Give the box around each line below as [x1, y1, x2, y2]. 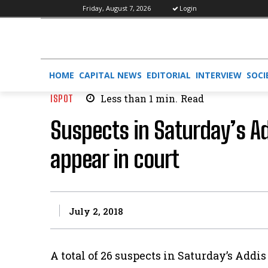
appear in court [50, 145, 179, 174]
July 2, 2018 [69, 205, 123, 217]
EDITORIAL [147, 69, 191, 81]
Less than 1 [100, 92, 153, 105]
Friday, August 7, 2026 [83, 4, 151, 13]
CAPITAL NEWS [79, 69, 142, 81]
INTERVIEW [196, 69, 242, 81]
